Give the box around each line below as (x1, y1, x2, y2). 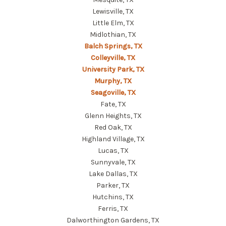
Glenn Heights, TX (84, 111, 142, 120)
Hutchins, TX (92, 192, 134, 201)
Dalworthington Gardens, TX (67, 215, 159, 224)
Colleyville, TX (91, 53, 135, 62)
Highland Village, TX (81, 134, 145, 143)
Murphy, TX (94, 76, 132, 85)
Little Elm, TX (92, 18, 134, 27)
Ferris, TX (98, 204, 128, 213)
